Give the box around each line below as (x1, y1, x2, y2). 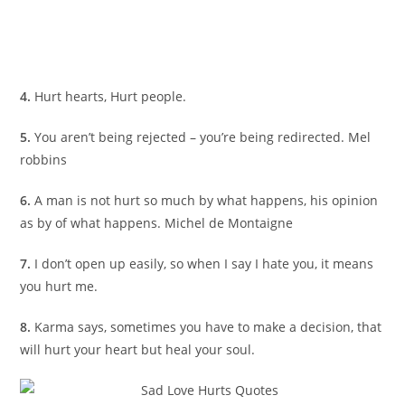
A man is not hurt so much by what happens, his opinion (34, 192, 379, 210)
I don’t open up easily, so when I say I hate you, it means (34, 255, 374, 273)
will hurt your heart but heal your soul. (20, 341, 256, 359)
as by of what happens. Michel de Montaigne (20, 214, 294, 232)
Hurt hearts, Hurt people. (34, 88, 187, 106)
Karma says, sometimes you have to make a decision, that (34, 318, 382, 336)
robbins (20, 151, 68, 169)
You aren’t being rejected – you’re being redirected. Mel (34, 128, 372, 146)
